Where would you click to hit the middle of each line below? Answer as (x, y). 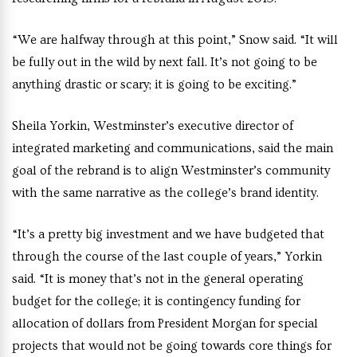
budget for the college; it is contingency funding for (156, 301)
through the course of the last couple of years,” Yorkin (167, 257)
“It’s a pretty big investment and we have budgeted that (168, 234)
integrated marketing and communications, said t (150, 148)
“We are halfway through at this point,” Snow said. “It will (175, 40)
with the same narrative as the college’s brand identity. (165, 193)
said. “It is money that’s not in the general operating (158, 279)
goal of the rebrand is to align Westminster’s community (171, 171)
